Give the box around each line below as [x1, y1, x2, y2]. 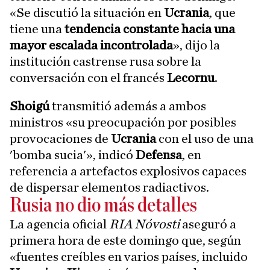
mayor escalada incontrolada [10, 39, 173, 52]
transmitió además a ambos [49, 99, 206, 113]
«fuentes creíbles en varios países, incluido [10, 250, 248, 263]
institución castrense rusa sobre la [10, 55, 201, 68]
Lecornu [167, 71, 215, 84]
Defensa [136, 148, 182, 162]
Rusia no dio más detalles [10, 196, 197, 216]
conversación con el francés [10, 71, 167, 84]
